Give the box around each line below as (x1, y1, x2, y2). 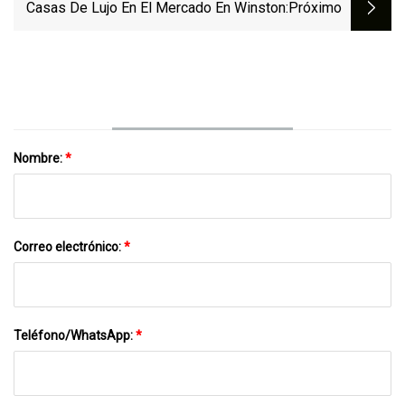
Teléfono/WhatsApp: (14, 327, 136, 343)
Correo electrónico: (14, 239, 124, 254)
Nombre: (14, 150, 65, 165)
